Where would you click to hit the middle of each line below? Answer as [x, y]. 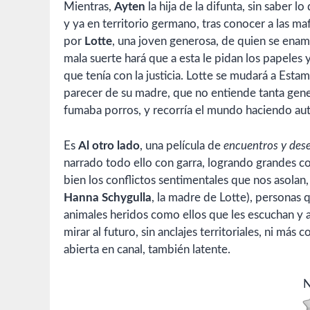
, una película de [182, 145]
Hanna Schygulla [108, 197]
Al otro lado [109, 145]
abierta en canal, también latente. [147, 249]
